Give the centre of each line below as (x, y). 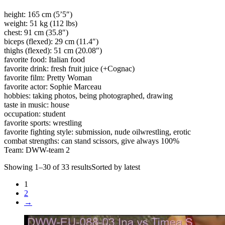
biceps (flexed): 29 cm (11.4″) (51, 41)
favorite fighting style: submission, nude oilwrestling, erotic (97, 132)
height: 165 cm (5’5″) (38, 14)
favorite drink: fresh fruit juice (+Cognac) (69, 68)
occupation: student (35, 114)
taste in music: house (37, 104)
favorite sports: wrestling (43, 123)
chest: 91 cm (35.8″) (36, 32)
